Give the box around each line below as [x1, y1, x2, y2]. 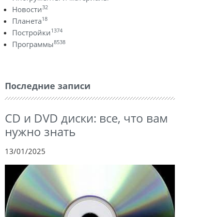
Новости [12, 4, 42, 14]
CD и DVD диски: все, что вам [5, 110, 168, 126]
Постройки [12, 28, 51, 37]
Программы [12, 39, 54, 49]
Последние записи [5, 80, 91, 92]
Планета [12, 16, 42, 26]
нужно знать [5, 124, 76, 139]
